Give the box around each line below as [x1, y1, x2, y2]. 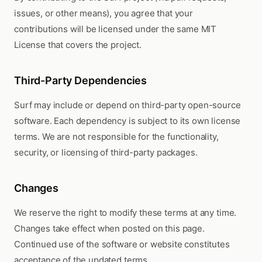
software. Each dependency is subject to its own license [14, 115, 241, 126]
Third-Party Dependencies [14, 74, 147, 87]
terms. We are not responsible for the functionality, [14, 131, 219, 142]
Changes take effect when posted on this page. [14, 223, 205, 234]
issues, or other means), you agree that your [14, 8, 193, 19]
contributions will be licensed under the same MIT [14, 23, 217, 35]
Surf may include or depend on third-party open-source [14, 99, 241, 111]
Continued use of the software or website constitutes [14, 239, 230, 250]
